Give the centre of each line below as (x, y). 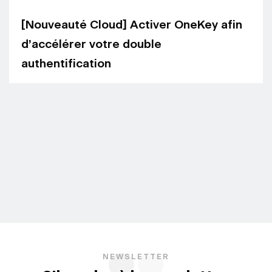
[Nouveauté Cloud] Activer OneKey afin (132, 25)
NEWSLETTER (136, 257)
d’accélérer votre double (91, 45)
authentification (66, 64)
